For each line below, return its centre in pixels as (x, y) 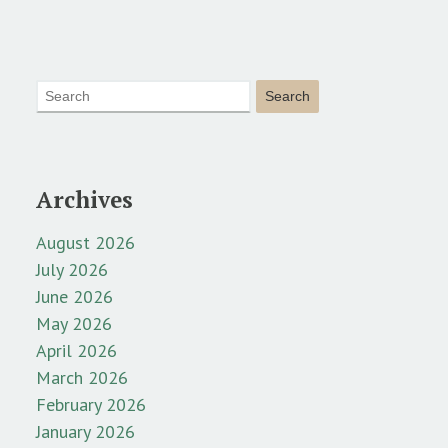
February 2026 (91, 405)
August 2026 (85, 243)
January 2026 (85, 432)
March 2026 (82, 378)
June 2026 (74, 297)
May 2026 (74, 324)
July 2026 (72, 270)
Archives (84, 200)
